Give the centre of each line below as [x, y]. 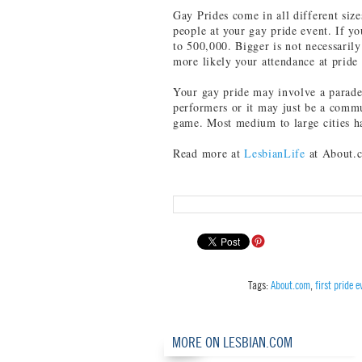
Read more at [209, 153]
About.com [290, 285]
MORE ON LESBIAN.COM [232, 342]
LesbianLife [275, 153]
